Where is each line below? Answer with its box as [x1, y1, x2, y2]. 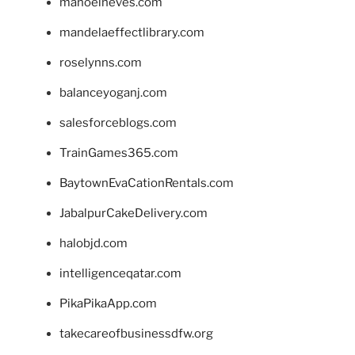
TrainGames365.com [59, 146, 178, 161]
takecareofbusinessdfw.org [59, 326, 213, 342]
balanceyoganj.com [59, 86, 167, 101]
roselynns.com [59, 55, 142, 71]
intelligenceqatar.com [59, 266, 181, 281]
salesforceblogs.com [59, 116, 177, 131]
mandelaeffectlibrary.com [59, 25, 204, 40]
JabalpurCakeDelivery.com [59, 206, 208, 221]
